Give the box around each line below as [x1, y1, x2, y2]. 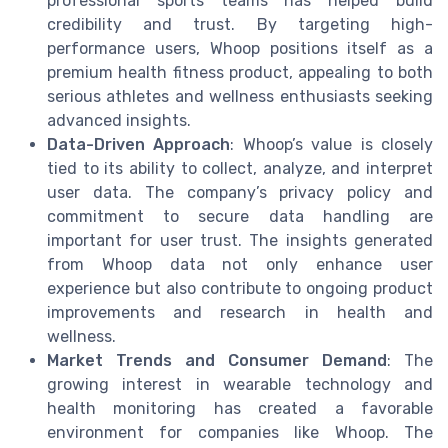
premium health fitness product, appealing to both [47, 63, 433, 83]
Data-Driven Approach [47, 135, 231, 155]
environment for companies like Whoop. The [47, 423, 433, 443]
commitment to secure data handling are [47, 207, 433, 227]
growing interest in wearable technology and [47, 375, 433, 395]
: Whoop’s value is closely [230, 135, 434, 155]
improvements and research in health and [47, 303, 433, 323]
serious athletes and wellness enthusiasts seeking [47, 87, 433, 107]
